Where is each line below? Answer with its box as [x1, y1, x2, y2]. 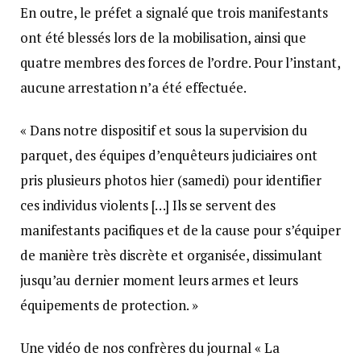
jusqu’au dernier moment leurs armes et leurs [20, 270, 299, 289]
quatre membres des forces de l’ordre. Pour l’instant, [20, 52, 340, 72]
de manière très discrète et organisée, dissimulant [20, 245, 322, 264]
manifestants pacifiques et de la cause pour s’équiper [20, 220, 341, 239]
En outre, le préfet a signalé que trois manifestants [20, 2, 328, 22]
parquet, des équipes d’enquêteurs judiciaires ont [20, 145, 317, 164]
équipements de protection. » [20, 295, 198, 314]
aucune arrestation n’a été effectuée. [20, 77, 247, 97]
